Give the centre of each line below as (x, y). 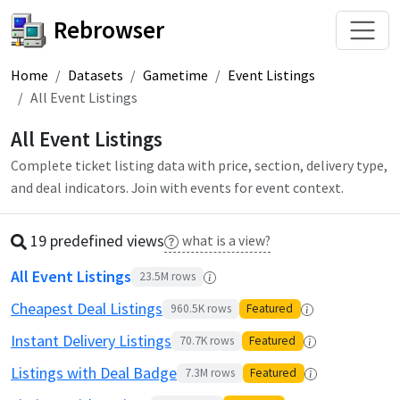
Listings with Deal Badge (94, 372)
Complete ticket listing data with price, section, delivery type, (199, 165)
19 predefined (77, 240)
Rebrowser (109, 30)
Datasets (96, 75)
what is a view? (226, 240)
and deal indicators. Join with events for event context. (177, 187)
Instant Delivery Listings (91, 340)
